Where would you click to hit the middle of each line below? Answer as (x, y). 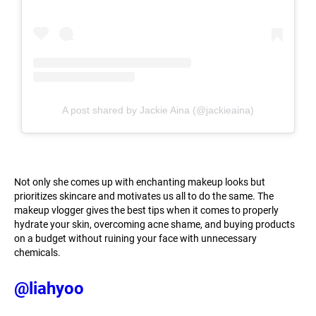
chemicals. (37, 253)
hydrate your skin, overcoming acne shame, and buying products (154, 225)
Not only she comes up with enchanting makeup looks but (140, 182)
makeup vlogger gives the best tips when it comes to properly (146, 211)
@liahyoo (49, 289)
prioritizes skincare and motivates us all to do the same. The (144, 196)
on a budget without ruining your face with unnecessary (135, 239)
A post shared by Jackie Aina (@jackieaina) (158, 110)
